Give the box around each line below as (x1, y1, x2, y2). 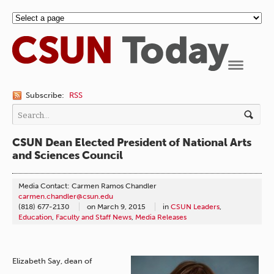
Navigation (228, 71, 270, 80)
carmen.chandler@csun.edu (18, 192, 113, 201)
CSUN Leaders (171, 202, 220, 212)
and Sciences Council (12, 149, 123, 162)
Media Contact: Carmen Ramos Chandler (18, 182, 157, 191)
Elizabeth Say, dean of (12, 256, 92, 266)
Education (18, 213, 52, 222)
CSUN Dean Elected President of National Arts (12, 136, 251, 149)
